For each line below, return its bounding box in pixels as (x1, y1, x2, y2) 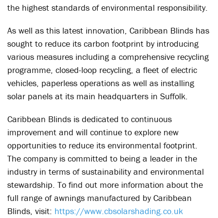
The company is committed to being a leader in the (7, 153, 197, 164)
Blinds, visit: (7, 205, 54, 217)
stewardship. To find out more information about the (7, 179, 203, 190)
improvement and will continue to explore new (7, 127, 179, 138)
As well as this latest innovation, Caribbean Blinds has (7, 25, 209, 36)
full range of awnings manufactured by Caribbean (7, 192, 192, 203)
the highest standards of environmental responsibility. (7, 2, 208, 13)
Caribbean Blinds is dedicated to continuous (7, 113, 172, 125)
